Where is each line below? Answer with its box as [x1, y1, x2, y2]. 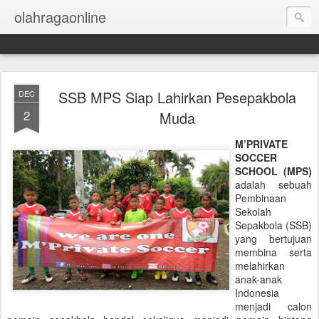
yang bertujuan [235, 231, 312, 246]
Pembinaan [235, 191, 286, 205]
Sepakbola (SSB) [235, 218, 312, 232]
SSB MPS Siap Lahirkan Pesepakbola [58, 87, 296, 108]
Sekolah [235, 204, 271, 219]
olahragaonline [14, 6, 106, 27]
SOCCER [235, 150, 277, 164]
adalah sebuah [235, 177, 312, 192]
